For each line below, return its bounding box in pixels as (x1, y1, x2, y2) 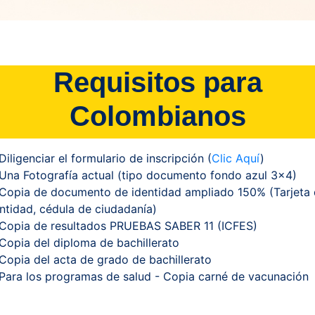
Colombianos (69, 101, 246, 132)
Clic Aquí (211, 151, 260, 166)
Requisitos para (53, 67, 262, 98)
